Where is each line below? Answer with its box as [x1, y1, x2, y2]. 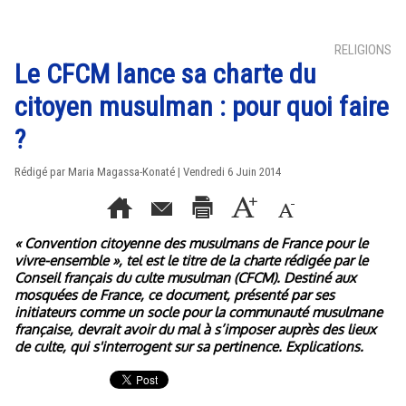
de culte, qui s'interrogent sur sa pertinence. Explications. [14, 338, 363, 355]
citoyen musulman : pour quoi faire [14, 91, 389, 122]
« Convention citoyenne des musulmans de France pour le [14, 235, 368, 252]
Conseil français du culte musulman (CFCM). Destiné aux [14, 269, 356, 286]
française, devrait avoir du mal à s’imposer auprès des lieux [14, 321, 376, 338]
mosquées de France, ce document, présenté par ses [14, 286, 334, 304]
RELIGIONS [334, 42, 391, 58]
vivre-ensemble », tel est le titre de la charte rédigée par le [14, 252, 368, 269]
